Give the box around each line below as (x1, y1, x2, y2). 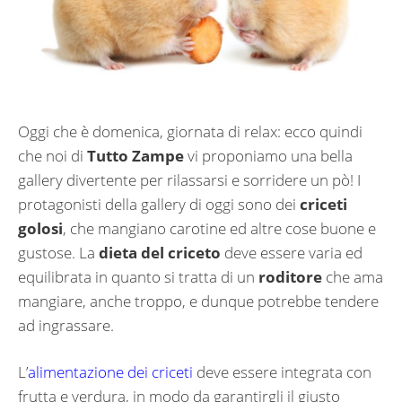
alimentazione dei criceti (28, 362, 193, 383)
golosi (18, 217, 63, 239)
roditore (258, 266, 322, 287)
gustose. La (18, 241, 99, 263)
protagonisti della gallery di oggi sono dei (18, 193, 300, 214)
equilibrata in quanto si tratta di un (18, 266, 258, 287)
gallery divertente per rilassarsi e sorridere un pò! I (18, 169, 361, 190)
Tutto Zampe (87, 144, 184, 166)
